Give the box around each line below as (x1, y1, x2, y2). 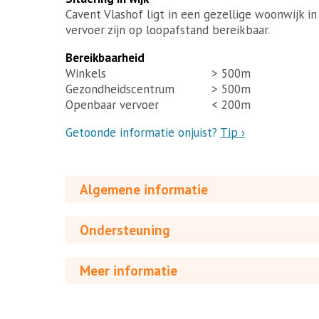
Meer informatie (80, 261, 177, 279)
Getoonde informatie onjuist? (66, 124, 220, 140)
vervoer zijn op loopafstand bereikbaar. (66, 21, 270, 38)
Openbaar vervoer (66, 96, 159, 113)
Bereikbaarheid (66, 49, 145, 66)
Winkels (66, 65, 106, 81)
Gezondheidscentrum (66, 80, 174, 97)
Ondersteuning (80, 221, 170, 239)
